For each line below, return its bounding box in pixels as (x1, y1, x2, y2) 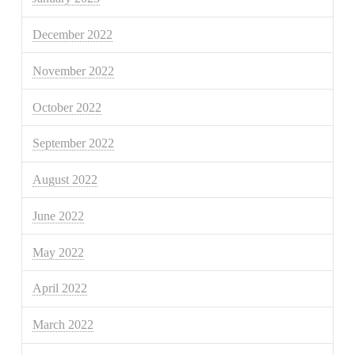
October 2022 (32, 100, 102, 114)
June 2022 (32, 208, 85, 223)
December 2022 (32, 27, 113, 41)
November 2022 (32, 63, 115, 78)
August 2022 (32, 173, 98, 187)
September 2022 (32, 136, 115, 151)
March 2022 (32, 318, 94, 332)
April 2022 (32, 281, 88, 296)
